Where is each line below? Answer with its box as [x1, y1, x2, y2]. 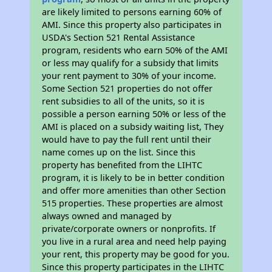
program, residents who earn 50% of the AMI [42, 44, 228, 56]
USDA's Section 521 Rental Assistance [42, 32, 195, 43]
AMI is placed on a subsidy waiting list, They [42, 121, 224, 132]
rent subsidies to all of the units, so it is [42, 95, 205, 107]
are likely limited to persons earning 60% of [42, 6, 222, 18]
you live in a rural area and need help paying [42, 236, 227, 247]
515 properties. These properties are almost [42, 197, 223, 209]
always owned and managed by [42, 210, 172, 222]
